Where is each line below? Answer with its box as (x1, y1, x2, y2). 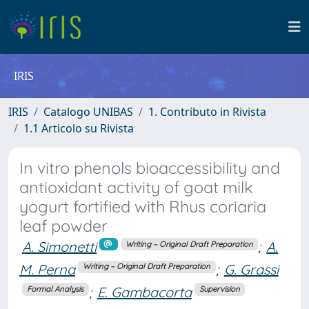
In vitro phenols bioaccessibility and (19, 158, 280, 178)
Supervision (199, 284, 240, 295)
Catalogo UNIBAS (43, 104, 133, 119)
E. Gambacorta (97, 283, 192, 301)
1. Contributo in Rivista (148, 104, 266, 119)
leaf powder (19, 216, 108, 236)
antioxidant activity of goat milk (19, 177, 253, 197)
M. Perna (19, 260, 75, 278)
